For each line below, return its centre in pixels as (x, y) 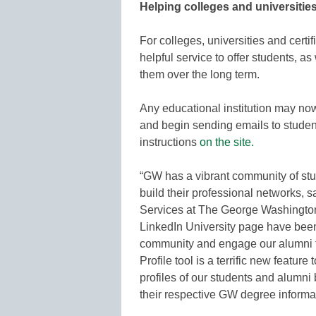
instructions (170, 142)
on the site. (227, 142)
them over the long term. (200, 74)
